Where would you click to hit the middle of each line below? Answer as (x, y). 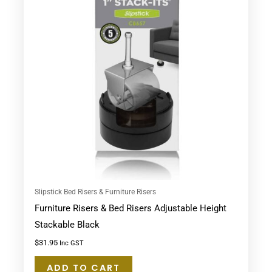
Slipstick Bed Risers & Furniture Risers (95, 191)
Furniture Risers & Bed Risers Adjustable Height (130, 208)
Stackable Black (67, 224)
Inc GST (71, 243)
